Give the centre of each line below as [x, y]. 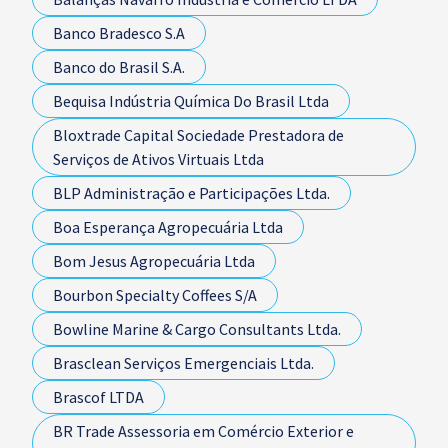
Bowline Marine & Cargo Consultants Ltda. [197, 329]
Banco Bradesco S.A [119, 33]
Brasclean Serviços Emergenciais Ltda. [183, 363]
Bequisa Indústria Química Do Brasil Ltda [191, 101]
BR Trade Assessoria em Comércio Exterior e [203, 431]
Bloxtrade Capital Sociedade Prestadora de [198, 135]
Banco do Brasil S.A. [119, 67]
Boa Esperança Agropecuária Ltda [168, 227]
